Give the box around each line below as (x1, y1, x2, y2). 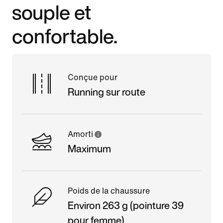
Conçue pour (68, 73, 117, 82)
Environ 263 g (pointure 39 (68, 198, 184, 213)
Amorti (68, 129, 93, 138)
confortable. (12, 21, 117, 50)
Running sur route (68, 84, 145, 99)
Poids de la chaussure (68, 186, 150, 195)
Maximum (68, 141, 111, 156)
